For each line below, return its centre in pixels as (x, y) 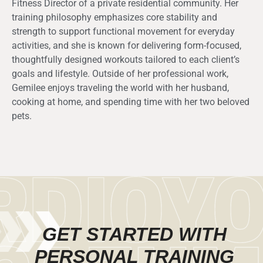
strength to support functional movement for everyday (123, 32)
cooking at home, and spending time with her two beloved (131, 102)
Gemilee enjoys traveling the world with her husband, (120, 88)
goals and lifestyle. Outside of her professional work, (120, 74)
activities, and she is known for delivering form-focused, (127, 46)
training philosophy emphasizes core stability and (114, 18)
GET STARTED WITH (134, 235)
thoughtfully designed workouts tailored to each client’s (126, 60)
